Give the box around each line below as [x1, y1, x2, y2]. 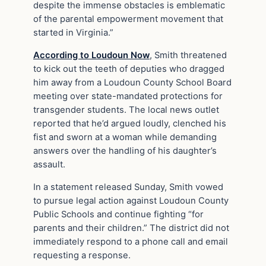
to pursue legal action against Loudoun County [33, 195, 229, 206]
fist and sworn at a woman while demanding [33, 131, 217, 142]
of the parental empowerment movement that [33, 13, 223, 24]
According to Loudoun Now [33, 49, 150, 61]
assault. [33, 159, 65, 170]
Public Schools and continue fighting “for [33, 208, 204, 220]
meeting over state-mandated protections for [33, 90, 223, 102]
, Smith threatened [150, 49, 227, 61]
